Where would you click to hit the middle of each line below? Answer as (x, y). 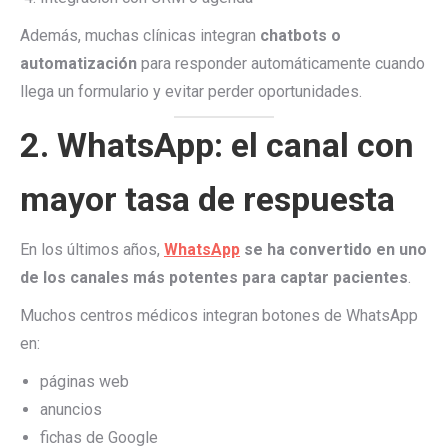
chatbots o (300, 35)
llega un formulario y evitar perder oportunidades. (191, 91)
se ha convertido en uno (333, 249)
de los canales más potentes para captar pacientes (214, 277)
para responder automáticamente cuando (281, 63)
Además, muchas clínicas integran (140, 35)
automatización (78, 63)
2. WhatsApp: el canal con (217, 145)
